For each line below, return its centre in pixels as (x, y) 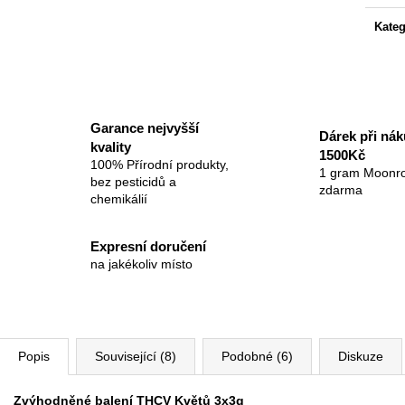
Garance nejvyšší (145, 127)
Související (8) (136, 356)
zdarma (340, 190)
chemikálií (119, 198)
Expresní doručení (148, 247)
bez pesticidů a (133, 181)
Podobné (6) (257, 356)
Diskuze (361, 356)
